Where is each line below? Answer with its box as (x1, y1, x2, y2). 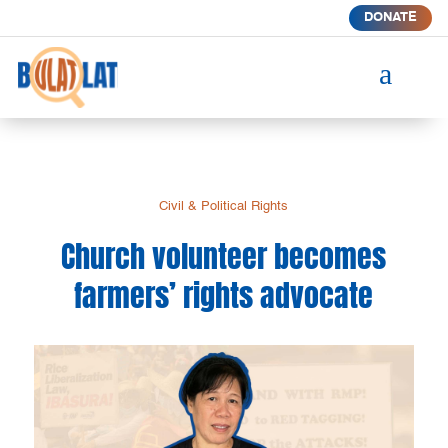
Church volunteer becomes (61, 233, 387, 279)
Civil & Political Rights (159, 199, 289, 213)
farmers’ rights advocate (74, 272, 374, 318)
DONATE (363, 11, 417, 24)
